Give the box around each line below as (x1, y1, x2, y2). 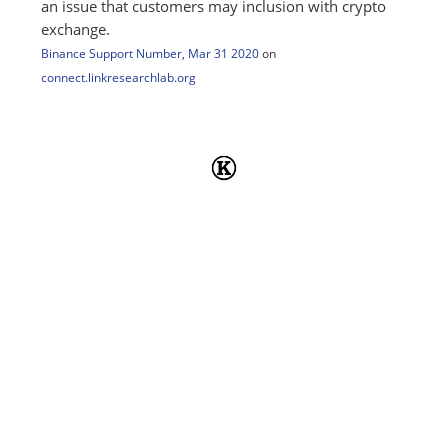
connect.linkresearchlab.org (41, 70, 196, 85)
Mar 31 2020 (188, 46, 259, 61)
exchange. (41, 19, 110, 40)
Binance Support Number (41, 46, 182, 61)
